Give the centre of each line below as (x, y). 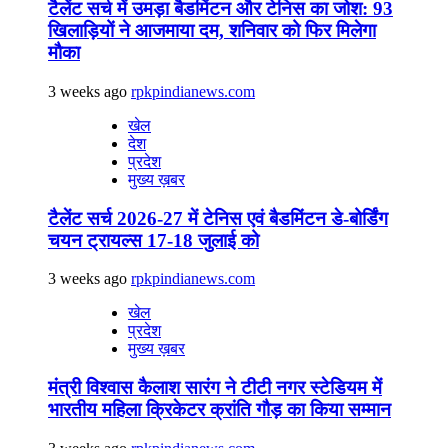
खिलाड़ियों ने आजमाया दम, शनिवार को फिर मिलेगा (212, 31)
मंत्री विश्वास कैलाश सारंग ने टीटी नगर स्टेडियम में (215, 388)
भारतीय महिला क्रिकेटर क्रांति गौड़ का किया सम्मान (219, 410)
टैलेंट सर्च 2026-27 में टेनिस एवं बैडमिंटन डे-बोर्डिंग (218, 218)
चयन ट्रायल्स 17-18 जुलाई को (153, 240)
